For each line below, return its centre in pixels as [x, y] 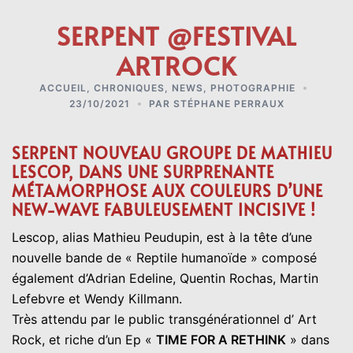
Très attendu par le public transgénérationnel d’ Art [164, 319]
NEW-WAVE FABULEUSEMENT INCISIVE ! [164, 209]
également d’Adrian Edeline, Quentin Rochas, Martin [165, 278]
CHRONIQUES [129, 87]
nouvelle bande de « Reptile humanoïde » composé [164, 257]
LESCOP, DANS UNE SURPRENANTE [143, 171]
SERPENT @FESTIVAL [176, 35]
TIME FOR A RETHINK [221, 339]
